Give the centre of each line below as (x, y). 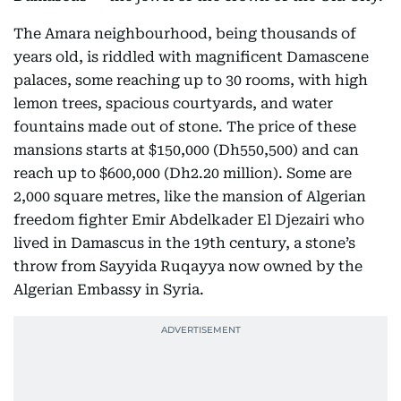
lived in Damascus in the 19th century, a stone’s (184, 243)
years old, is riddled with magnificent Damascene (191, 57)
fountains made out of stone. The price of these (185, 127)
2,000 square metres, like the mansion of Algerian (190, 196)
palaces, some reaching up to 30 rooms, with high (191, 80)
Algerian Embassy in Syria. (109, 290)
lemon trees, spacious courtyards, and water (173, 103)
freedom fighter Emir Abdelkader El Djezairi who (189, 220)
